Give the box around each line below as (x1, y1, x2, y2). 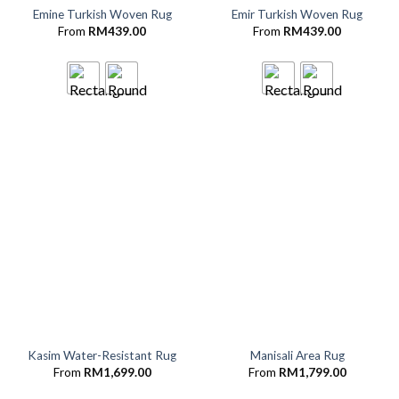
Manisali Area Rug (249, 348, 345, 363)
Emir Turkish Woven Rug (232, 7, 362, 22)
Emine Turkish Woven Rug (32, 7, 172, 22)
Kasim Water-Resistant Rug (28, 348, 176, 363)
